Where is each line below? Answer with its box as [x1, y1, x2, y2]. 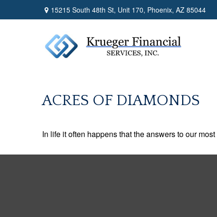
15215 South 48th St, [51, 4, 118, 15]
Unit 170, [118, 4, 145, 15]
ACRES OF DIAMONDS [42, 92, 200, 109]
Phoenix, [147, 4, 174, 15]
